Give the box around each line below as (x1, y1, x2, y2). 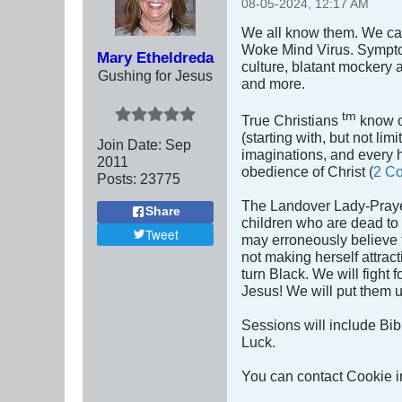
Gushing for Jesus (98, 66, 213, 83)
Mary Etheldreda (97, 48, 214, 66)
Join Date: (97, 135, 162, 153)
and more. (241, 74, 305, 92)
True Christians (241, 112, 342, 129)
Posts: (97, 170, 136, 187)
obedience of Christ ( (241, 163, 373, 180)
